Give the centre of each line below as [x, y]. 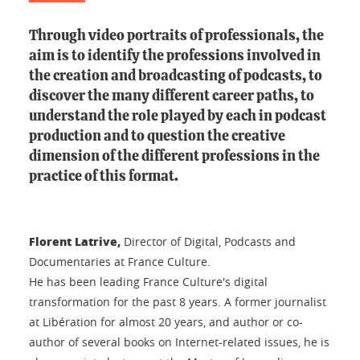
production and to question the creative [157, 137]
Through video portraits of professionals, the [176, 36]
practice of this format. [104, 177]
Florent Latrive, [75, 241]
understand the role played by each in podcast [178, 117]
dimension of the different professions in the [174, 157]
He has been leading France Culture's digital [148, 282]
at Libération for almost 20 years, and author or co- [166, 322]
